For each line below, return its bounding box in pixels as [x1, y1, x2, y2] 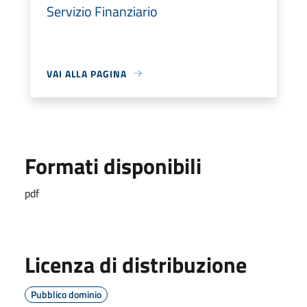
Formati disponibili [25, 149, 201, 182]
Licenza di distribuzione [25, 247, 247, 281]
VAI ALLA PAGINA [47, 66, 127, 81]
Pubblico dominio [31, 286, 101, 302]
